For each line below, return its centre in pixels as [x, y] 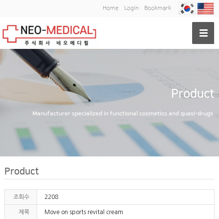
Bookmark [158, 8]
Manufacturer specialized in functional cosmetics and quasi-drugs [123, 114]
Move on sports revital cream [84, 212]
